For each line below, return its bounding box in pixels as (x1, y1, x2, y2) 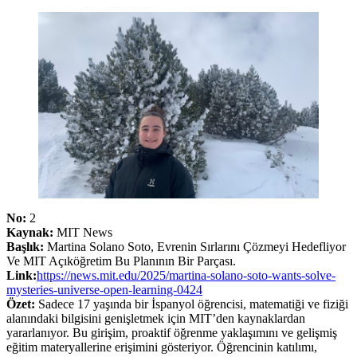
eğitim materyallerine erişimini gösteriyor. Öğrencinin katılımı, (6, 340, 317, 355)
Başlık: (6, 240, 44, 254)
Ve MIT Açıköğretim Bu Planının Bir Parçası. (6, 254, 236, 269)
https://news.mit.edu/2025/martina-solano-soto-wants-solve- (37, 269, 335, 283)
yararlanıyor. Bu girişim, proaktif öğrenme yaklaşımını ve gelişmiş (6, 326, 337, 340)
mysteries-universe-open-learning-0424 (6, 283, 202, 297)
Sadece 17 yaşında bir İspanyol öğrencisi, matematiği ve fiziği (35, 297, 348, 312)
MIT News (53, 226, 112, 240)
